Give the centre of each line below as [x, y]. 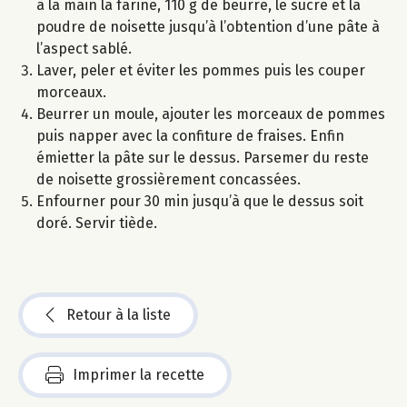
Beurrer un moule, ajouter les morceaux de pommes [211, 114]
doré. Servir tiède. [97, 223]
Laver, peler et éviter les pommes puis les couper [201, 71]
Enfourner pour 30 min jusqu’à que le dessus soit [200, 202]
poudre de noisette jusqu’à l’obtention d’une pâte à [208, 27]
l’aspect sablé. [84, 49]
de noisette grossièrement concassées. [169, 180]
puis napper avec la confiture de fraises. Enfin [190, 136]
